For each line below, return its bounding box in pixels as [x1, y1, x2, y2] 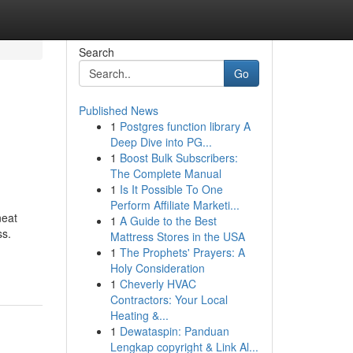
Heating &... [110, 307, 169, 323]
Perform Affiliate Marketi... [110, 197, 240, 213]
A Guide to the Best [119, 213, 217, 229]
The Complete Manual [110, 165, 221, 181]
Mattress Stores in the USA [110, 229, 245, 244]
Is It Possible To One [119, 181, 223, 197]
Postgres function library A [119, 118, 251, 134]
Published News [78, 102, 158, 118]
